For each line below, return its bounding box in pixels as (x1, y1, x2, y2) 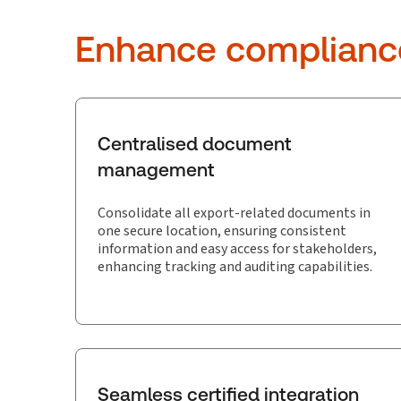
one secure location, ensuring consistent (98, 221, 346, 240)
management (98, 158, 215, 181)
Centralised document (98, 132, 292, 155)
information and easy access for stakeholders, (98, 239, 377, 258)
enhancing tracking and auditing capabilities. (98, 257, 372, 276)
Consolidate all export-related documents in (98, 203, 371, 222)
